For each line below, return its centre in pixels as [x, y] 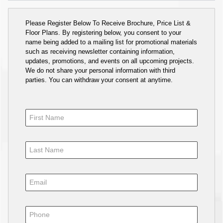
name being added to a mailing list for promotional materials [111, 42]
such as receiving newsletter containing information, [100, 51]
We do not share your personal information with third [101, 70]
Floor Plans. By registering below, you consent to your [104, 32]
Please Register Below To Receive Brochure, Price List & [108, 23]
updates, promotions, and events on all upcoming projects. [110, 61]
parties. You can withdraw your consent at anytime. [99, 80]
